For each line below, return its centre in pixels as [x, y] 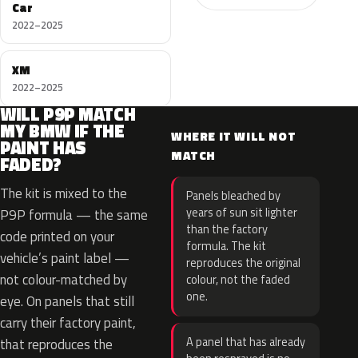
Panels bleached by [233, 196]
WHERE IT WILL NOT [234, 136]
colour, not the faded [238, 280]
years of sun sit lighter [242, 213]
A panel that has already [246, 342]
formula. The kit [226, 246]
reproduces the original [243, 263]
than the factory [227, 229]
